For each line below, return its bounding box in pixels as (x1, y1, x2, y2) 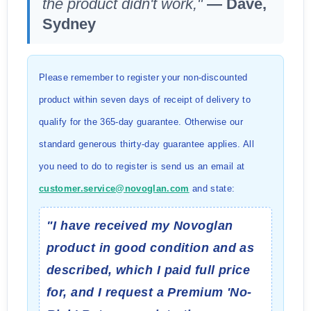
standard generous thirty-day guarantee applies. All (39, 139, 254, 149)
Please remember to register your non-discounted (39, 72, 248, 83)
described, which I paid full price (47, 263, 251, 277)
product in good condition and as (47, 241, 255, 255)
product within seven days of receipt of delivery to (39, 94, 251, 105)
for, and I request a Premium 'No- (47, 285, 252, 299)
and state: (189, 183, 235, 194)
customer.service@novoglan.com (39, 183, 190, 194)
